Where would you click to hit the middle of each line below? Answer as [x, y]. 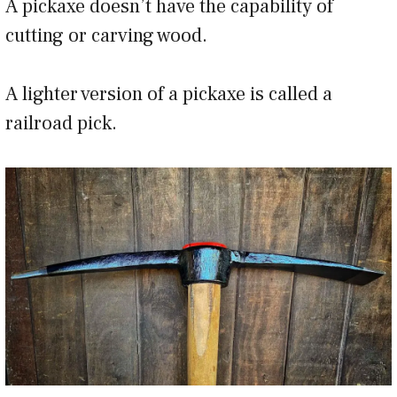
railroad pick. [61, 124]
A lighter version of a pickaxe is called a [169, 94]
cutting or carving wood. [106, 36]
